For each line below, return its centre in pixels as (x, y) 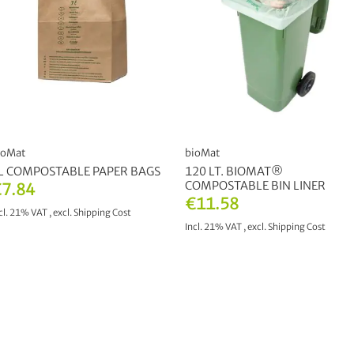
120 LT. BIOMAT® (234, 172)
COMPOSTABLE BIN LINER (255, 186)
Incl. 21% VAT (214, 227)
